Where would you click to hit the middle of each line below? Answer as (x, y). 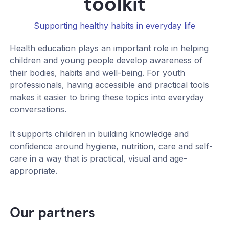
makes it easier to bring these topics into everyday (107, 97)
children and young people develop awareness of (106, 61)
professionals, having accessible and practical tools (110, 85)
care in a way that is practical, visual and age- (99, 159)
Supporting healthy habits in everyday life (114, 26)
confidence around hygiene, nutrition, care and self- (111, 146)
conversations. (38, 110)
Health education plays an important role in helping (109, 48)
